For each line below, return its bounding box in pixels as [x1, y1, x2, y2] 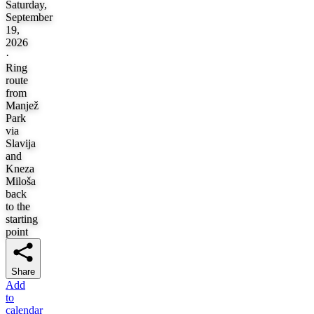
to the [6, 200, 30, 213]
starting [6, 213, 38, 226]
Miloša [6, 175, 36, 188]
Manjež [6, 100, 39, 112]
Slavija [6, 137, 36, 150]
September [6, 11, 53, 24]
